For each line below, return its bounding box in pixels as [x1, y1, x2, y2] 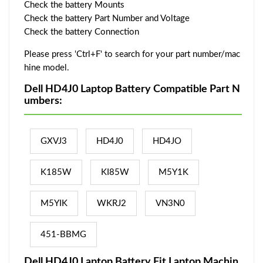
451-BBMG [41, 230, 86, 239]
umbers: [24, 95, 62, 106]
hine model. [24, 63, 69, 72]
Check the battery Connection [24, 27, 139, 36]
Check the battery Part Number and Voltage [24, 14, 190, 23]
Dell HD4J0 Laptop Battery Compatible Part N [24, 83, 240, 95]
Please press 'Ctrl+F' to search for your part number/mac [24, 49, 240, 59]
